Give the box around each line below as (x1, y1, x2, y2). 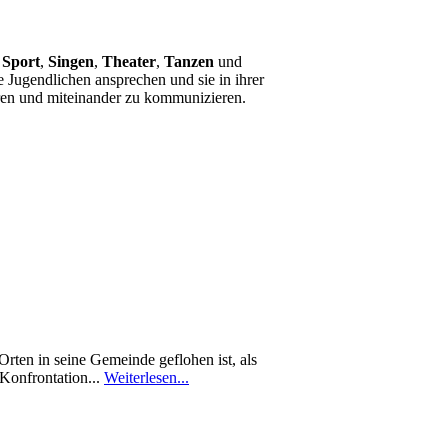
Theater (102, 53, 156, 70)
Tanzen (164, 53, 214, 70)
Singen (48, 53, 94, 70)
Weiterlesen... (104, 369, 189, 387)
